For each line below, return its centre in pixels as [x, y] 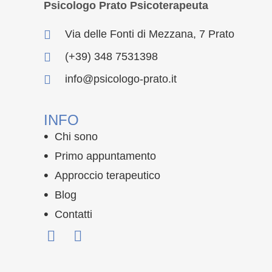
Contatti [73, 214]
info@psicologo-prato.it [121, 79]
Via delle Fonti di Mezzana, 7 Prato [150, 34]
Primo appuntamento [105, 156]
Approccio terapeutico [107, 175]
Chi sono [76, 137]
